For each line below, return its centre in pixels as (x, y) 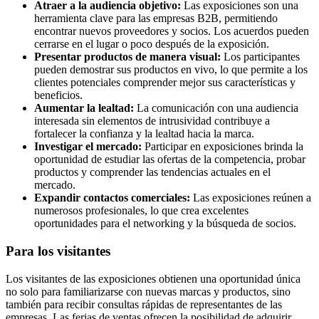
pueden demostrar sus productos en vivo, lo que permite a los (171, 70)
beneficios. (58, 95)
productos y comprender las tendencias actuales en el (152, 172)
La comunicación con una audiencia (216, 108)
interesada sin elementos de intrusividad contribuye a (152, 121)
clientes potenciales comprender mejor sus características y (165, 83)
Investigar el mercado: (88, 147)
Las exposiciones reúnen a (251, 198)
